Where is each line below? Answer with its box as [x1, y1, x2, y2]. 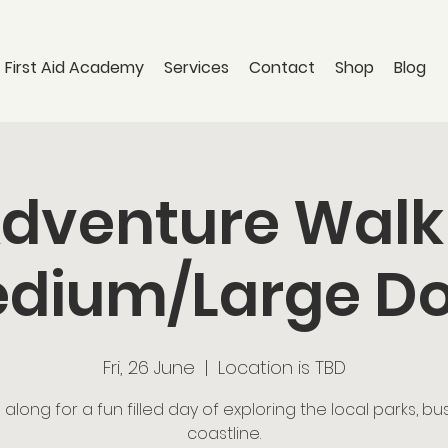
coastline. [187, 422, 261, 445]
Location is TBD [217, 355, 346, 380]
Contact [248, 56, 315, 79]
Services [163, 56, 229, 79]
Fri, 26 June [102, 355, 195, 380]
